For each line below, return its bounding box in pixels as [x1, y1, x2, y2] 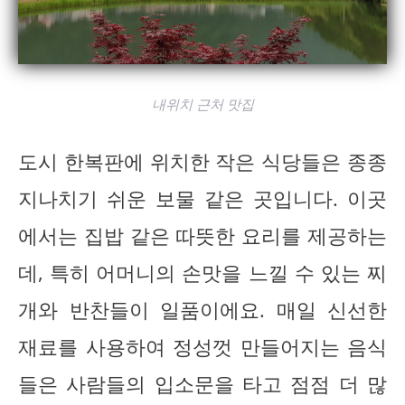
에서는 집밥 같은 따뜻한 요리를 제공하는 [18, 221, 387, 249]
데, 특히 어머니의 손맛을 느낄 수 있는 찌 [18, 259, 387, 286]
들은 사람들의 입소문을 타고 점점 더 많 [18, 370, 387, 397]
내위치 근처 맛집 [151, 94, 254, 113]
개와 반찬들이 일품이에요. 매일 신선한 [18, 296, 387, 323]
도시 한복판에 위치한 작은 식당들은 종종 [18, 147, 387, 174]
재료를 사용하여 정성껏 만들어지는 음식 [18, 333, 387, 360]
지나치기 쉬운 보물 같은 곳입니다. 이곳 [18, 184, 387, 212]
